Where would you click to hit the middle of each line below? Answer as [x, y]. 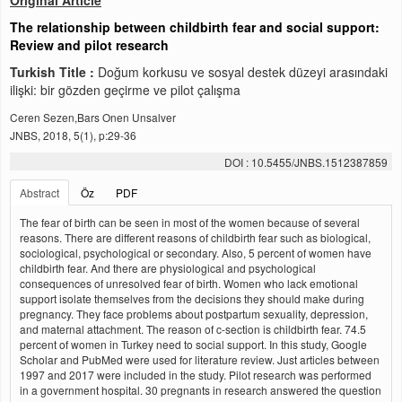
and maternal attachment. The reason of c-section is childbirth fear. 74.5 [193, 329]
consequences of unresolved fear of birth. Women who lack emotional [189, 283]
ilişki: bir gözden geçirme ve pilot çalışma [125, 90]
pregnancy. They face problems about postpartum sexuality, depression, [194, 314]
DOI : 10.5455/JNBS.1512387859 [306, 162]
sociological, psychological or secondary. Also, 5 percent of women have [196, 253]
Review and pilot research [89, 45]
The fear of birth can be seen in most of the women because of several [190, 222]
